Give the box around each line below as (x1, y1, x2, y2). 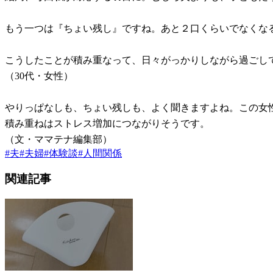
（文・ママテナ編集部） (5, 133, 112, 144)
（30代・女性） (5, 70, 73, 81)
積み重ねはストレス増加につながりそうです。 (5, 118, 210, 129)
